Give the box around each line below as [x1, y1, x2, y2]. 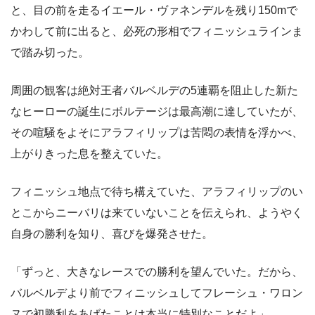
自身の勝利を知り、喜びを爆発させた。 [11, 228, 213, 240]
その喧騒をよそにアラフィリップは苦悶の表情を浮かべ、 [11, 127, 303, 139]
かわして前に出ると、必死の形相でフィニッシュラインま [11, 25, 303, 38]
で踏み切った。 [11, 46, 89, 59]
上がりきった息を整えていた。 [11, 148, 168, 160]
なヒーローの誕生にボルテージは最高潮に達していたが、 [11, 105, 303, 118]
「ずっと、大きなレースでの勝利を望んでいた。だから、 [11, 266, 303, 278]
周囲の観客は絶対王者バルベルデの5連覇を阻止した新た [11, 84, 298, 97]
